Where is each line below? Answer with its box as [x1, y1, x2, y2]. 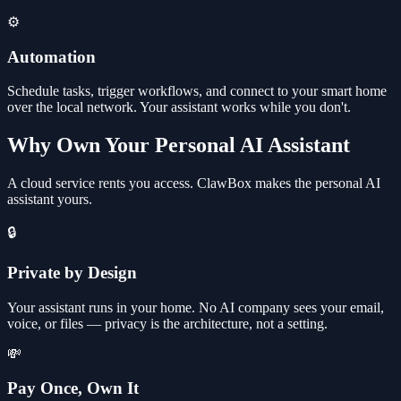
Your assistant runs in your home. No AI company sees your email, [7, 299, 384, 315]
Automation [7, 47, 96, 66]
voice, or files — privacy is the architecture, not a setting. [7, 315, 328, 331]
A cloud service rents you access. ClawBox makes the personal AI [7, 175, 380, 192]
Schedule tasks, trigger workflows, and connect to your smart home [7, 83, 387, 99]
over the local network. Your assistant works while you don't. [7, 99, 351, 115]
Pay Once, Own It [7, 379, 139, 398]
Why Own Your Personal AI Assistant [7, 133, 350, 158]
